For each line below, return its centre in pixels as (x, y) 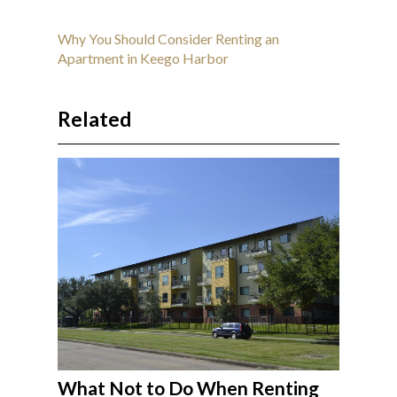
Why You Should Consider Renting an (168, 39)
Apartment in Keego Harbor (143, 58)
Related (94, 119)
